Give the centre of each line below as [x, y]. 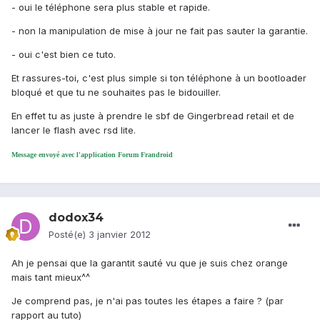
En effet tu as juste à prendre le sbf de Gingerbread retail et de [153, 116]
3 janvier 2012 [120, 235]
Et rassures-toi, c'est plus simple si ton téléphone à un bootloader [159, 78]
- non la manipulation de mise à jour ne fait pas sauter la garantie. [160, 31]
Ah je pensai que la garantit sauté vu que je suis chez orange [150, 263]
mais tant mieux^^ [51, 277]
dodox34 [76, 218]
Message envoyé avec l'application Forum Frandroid [92, 155]
